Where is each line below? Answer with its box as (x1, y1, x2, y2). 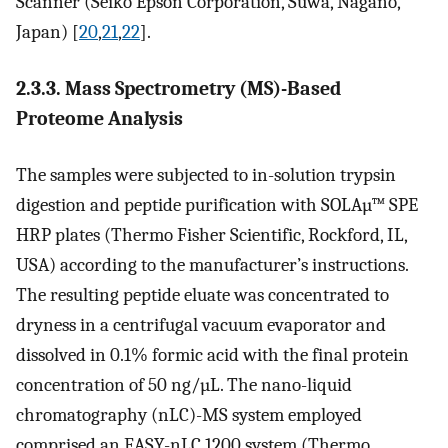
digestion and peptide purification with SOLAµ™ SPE (16, 194, 418, 217)
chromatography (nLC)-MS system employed (16, 404, 362, 427)
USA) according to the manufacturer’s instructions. (16, 254, 408, 277)
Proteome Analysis (16, 106, 183, 130)
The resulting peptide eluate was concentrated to (16, 284, 389, 307)
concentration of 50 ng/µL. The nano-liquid (16, 374, 352, 397)
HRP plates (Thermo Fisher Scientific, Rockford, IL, (16, 224, 407, 247)
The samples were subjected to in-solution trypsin (16, 164, 396, 187)
